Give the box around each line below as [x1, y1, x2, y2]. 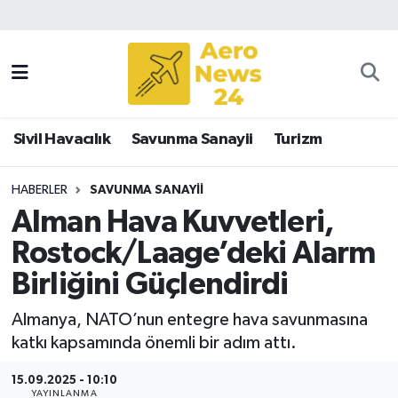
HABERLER [11, 183, 68, 196]
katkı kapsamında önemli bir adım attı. [11, 333, 297, 352]
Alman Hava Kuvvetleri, [11, 207, 334, 239]
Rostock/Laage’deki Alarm [11, 238, 376, 270]
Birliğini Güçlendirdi [11, 269, 288, 301]
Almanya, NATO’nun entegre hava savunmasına [11, 310, 368, 329]
